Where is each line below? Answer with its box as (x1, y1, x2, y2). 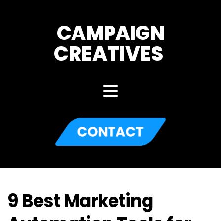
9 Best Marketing (7, 188, 153, 214)
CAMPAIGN (57, 19, 164, 47)
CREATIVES (54, 40, 167, 68)
